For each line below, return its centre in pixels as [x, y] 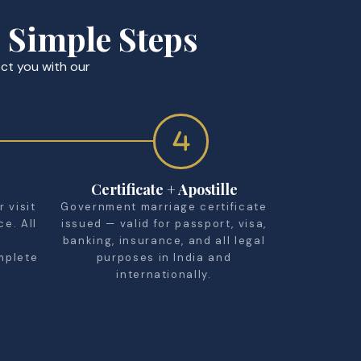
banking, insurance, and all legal [164, 240]
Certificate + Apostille [164, 189]
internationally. [164, 274]
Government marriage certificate [164, 206]
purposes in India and [164, 257]
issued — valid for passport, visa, [164, 223]
